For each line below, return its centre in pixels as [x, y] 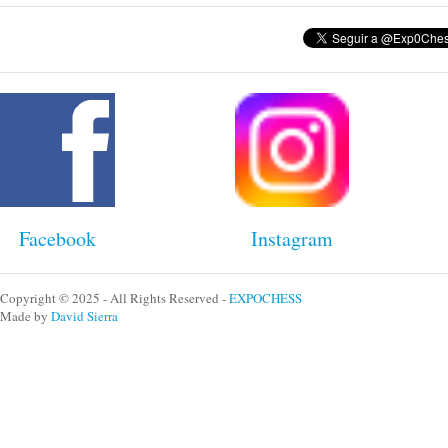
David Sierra [84, 315]
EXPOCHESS [265, 297]
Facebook [57, 238]
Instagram [292, 238]
